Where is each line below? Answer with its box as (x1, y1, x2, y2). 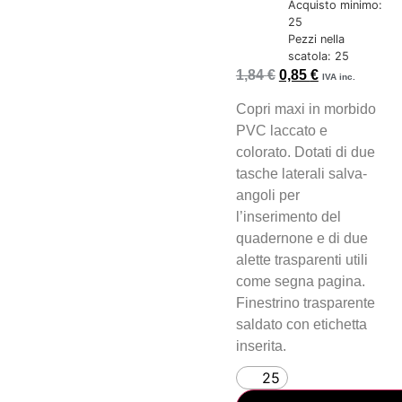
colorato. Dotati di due (235, 144, 375, 161)
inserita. (235, 338, 286, 354)
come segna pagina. (235, 274, 365, 290)
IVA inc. (321, 71, 355, 82)
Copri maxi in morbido (235, 101, 376, 118)
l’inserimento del (235, 209, 341, 225)
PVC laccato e (235, 123, 328, 139)
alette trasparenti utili (235, 252, 368, 268)
